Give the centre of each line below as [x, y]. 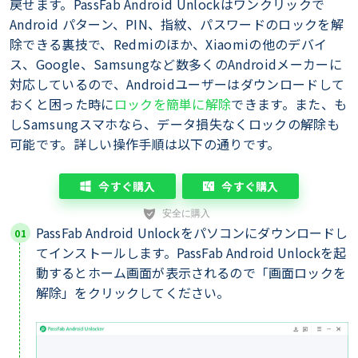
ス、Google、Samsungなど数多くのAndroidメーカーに [176, 64]
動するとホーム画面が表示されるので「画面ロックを [191, 272]
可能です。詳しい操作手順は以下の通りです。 [145, 144]
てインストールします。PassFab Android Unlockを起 [191, 253]
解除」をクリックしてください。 [133, 292]
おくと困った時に [62, 104]
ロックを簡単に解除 [173, 104]
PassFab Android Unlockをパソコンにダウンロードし [192, 233]
